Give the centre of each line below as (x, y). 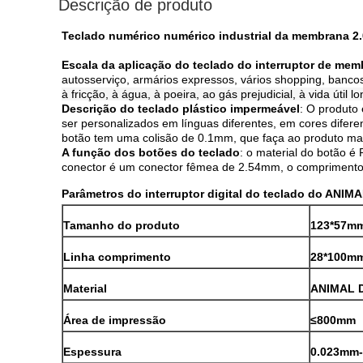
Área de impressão (115, 320)
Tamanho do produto (122, 225)
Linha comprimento (117, 257)
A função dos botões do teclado (151, 152)
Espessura (92, 352)
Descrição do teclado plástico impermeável (181, 109)
